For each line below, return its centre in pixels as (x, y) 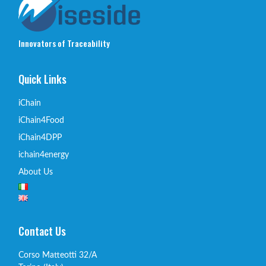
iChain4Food (41, 120)
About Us (36, 172)
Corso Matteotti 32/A (58, 255)
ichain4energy (44, 155)
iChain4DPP (40, 137)
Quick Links (42, 79)
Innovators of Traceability (64, 43)
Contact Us (42, 231)
